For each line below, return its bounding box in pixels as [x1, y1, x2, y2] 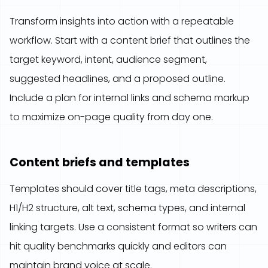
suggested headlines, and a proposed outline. [10, 72, 226, 86]
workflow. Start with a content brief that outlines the [10, 33, 250, 47]
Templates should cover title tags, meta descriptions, [10, 182, 257, 196]
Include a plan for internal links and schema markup [10, 91, 249, 105]
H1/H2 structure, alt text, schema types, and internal [10, 201, 245, 215]
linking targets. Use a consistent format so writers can [10, 220, 257, 234]
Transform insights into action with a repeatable [10, 14, 234, 28]
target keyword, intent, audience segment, [10, 53, 207, 66]
